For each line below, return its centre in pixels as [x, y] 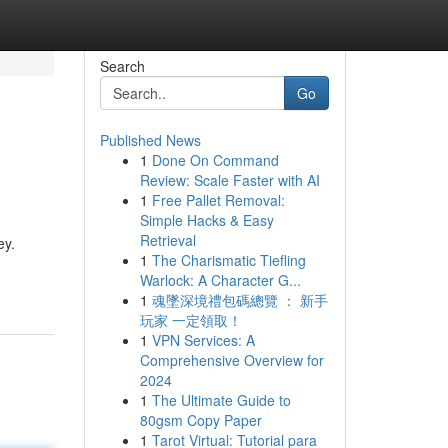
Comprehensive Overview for [231, 360]
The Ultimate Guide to [221, 400]
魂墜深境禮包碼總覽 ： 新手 [239, 300]
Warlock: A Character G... [220, 280]
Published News [150, 140]
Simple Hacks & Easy [206, 220]
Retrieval [167, 240]
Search [122, 66]
